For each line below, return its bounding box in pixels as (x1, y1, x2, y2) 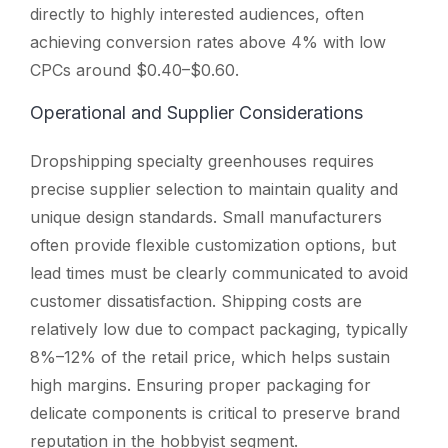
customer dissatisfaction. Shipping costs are (30, 290, 362, 311)
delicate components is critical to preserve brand (30, 402, 400, 423)
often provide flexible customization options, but (30, 234, 396, 255)
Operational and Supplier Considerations (30, 101, 363, 123)
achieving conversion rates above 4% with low (30, 31, 386, 52)
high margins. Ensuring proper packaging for (30, 374, 371, 395)
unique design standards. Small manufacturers (30, 206, 382, 227)
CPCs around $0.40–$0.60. (30, 59, 239, 80)
